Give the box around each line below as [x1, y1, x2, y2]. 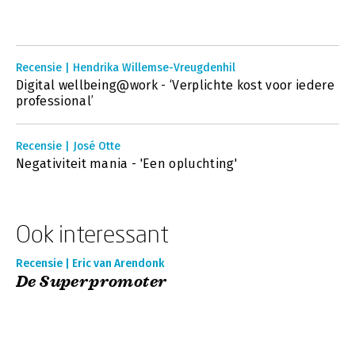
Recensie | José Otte [16, 139, 120, 153]
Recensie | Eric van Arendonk [16, 257, 165, 270]
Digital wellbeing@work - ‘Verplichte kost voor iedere [16, 78, 334, 93]
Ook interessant [16, 219, 169, 247]
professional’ [16, 94, 94, 109]
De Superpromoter [16, 272, 167, 292]
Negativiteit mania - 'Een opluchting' [16, 156, 237, 171]
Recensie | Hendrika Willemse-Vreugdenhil [16, 61, 235, 74]
